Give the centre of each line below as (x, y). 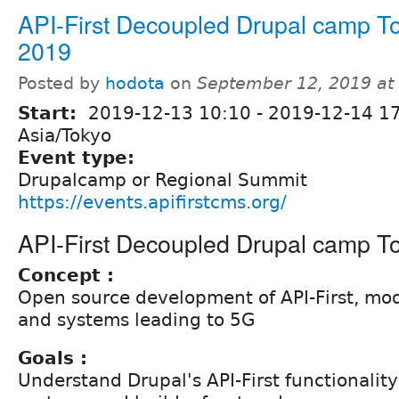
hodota (135, 83)
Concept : (66, 275)
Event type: (79, 157)
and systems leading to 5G (137, 319)
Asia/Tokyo (65, 135)
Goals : (53, 358)
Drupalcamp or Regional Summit (163, 179)
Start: (50, 113)
